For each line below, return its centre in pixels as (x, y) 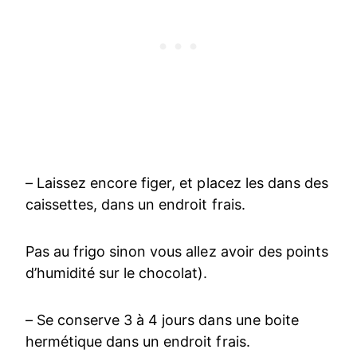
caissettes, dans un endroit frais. (135, 204)
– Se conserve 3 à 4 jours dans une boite (162, 320)
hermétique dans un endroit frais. (138, 341)
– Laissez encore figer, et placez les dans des (177, 182)
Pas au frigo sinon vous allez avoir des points (177, 251)
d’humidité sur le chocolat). (117, 273)
